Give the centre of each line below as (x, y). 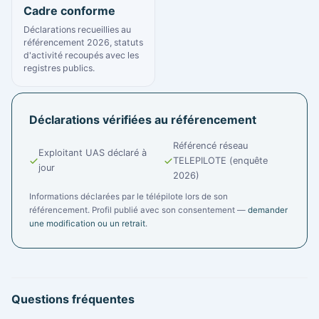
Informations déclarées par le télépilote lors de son (129, 196)
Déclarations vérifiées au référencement (143, 119)
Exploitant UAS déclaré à (93, 153)
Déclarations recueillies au (77, 29)
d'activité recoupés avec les (81, 55)
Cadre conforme (69, 10)
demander (268, 210)
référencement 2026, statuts (83, 42)
